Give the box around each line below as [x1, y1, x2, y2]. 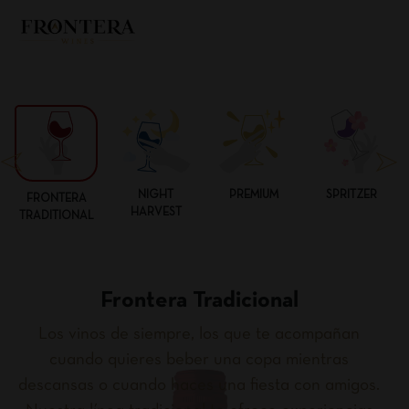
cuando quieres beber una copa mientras [49, 352, 349, 368]
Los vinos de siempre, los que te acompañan [38, 327, 360, 342]
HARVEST [130, 207, 182, 218]
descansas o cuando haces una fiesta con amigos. [18, 378, 380, 393]
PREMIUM [228, 190, 278, 201]
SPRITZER [325, 190, 377, 201]
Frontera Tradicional [100, 290, 299, 311]
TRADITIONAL [18, 211, 94, 222]
